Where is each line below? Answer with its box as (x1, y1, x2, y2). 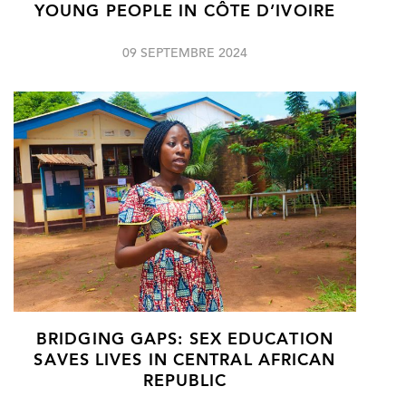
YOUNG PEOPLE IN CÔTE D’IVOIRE (34, 5, 335, 21)
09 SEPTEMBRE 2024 (122, 48, 247, 62)
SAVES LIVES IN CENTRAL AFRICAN (34, 353, 336, 370)
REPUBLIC (142, 374, 227, 391)
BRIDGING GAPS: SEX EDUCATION (36, 333, 333, 349)
